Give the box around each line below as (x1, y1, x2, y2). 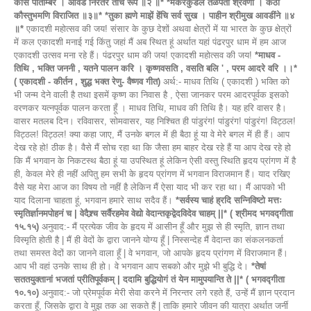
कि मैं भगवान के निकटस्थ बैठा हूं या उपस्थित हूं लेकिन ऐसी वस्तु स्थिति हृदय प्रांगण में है (14, 155, 296, 166)
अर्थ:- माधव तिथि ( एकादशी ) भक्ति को (160, 76, 289, 87)
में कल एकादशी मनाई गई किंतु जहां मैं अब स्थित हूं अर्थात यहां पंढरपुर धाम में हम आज (14, 36, 286, 47)
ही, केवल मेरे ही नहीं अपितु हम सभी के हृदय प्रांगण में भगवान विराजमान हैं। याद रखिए (14, 168, 290, 179)
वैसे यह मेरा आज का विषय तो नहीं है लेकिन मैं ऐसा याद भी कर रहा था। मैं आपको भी (14, 181, 285, 192)
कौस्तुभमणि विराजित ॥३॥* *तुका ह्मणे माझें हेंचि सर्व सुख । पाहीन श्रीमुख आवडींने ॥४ (14, 10, 294, 21)
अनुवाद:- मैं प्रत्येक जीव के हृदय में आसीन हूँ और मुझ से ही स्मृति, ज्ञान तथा (39, 221, 285, 232)
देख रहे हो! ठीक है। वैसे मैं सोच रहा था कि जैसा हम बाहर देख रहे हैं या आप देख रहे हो (14, 142, 291, 153)
